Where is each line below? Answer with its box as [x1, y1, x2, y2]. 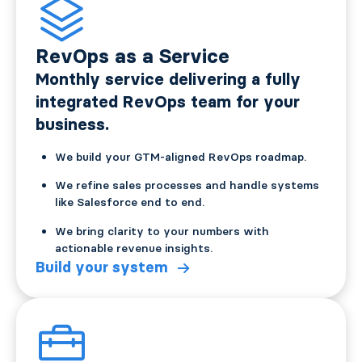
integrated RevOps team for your [36, 91, 300, 112]
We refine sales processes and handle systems [55, 178, 319, 193]
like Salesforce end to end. [55, 195, 204, 210]
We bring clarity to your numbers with [55, 223, 269, 238]
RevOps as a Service [36, 44, 229, 68]
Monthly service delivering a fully [36, 69, 301, 89]
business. [36, 114, 109, 134]
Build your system [36, 258, 168, 276]
